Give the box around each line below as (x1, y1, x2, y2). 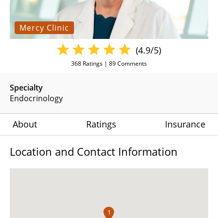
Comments (116, 59, 147, 68)
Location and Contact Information (10, 144, 178, 159)
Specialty (10, 82, 43, 93)
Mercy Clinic (19, 22, 69, 33)
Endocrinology (10, 92, 63, 104)
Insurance (165, 118, 205, 130)
